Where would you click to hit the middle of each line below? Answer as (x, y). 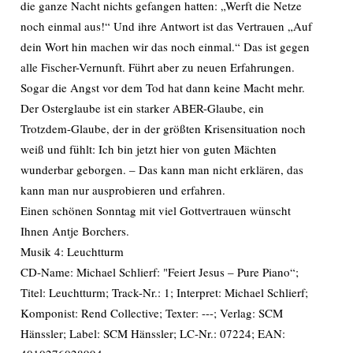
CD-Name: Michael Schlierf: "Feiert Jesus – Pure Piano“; (160, 272)
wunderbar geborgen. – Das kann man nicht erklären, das (162, 169)
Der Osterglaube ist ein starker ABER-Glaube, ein (142, 108)
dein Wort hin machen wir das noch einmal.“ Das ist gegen (165, 46)
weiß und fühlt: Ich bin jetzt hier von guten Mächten (149, 149)
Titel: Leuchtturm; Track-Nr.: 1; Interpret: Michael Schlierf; (164, 292)
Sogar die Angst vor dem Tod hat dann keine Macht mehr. (163, 87)
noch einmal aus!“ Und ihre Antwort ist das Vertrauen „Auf (166, 26)
